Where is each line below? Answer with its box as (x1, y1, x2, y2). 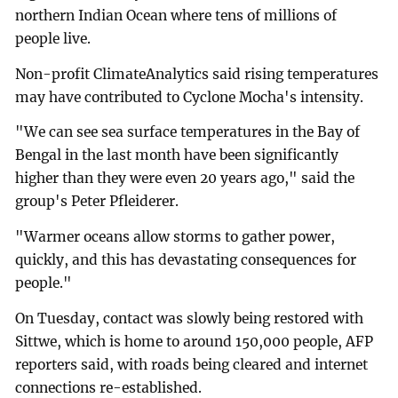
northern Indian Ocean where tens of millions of (15, 6, 338, 24)
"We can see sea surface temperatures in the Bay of (15, 123, 361, 141)
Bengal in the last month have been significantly (15, 147, 339, 164)
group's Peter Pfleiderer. (15, 193, 179, 211)
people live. (15, 29, 92, 47)
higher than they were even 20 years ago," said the (15, 170, 355, 187)
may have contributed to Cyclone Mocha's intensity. (15, 88, 364, 106)
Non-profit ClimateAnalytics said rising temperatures (15, 65, 379, 83)
